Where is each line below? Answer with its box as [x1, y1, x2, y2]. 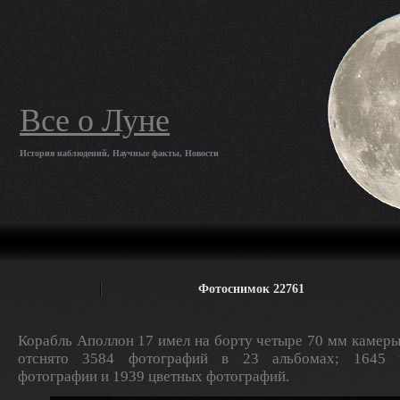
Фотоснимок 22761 [197, 281, 304, 296]
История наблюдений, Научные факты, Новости [20, 148, 219, 158]
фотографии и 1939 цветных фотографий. [18, 368, 289, 385]
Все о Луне [20, 103, 170, 138]
